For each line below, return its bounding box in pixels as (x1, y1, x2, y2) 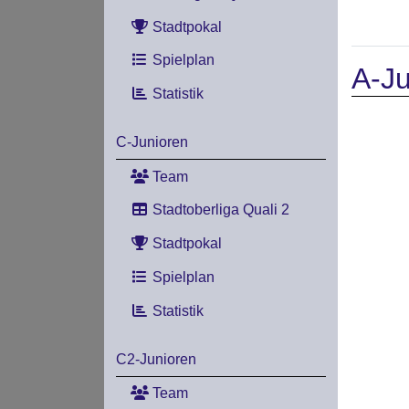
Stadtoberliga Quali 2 (148, 202, 289, 218)
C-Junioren (115, 133, 188, 150)
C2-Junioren (115, 351, 196, 367)
